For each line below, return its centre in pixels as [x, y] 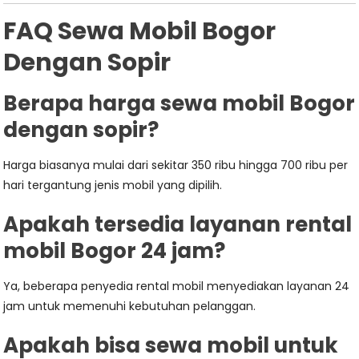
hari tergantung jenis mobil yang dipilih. [113, 185]
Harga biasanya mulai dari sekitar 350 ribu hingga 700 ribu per [176, 165]
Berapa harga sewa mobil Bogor [179, 103]
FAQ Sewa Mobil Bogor [140, 31]
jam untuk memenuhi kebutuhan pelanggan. [130, 306]
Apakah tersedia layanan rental [178, 224]
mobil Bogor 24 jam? [115, 251]
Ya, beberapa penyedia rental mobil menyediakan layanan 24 [177, 286]
